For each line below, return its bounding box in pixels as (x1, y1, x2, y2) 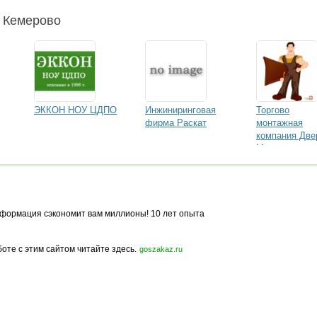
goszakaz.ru (139, 245, 183, 253)
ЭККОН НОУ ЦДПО (34, 105, 117, 115)
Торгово (256, 105, 289, 115)
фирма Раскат (145, 117, 207, 128)
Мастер (256, 143, 288, 154)
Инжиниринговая (145, 105, 216, 115)
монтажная (256, 117, 303, 128)
